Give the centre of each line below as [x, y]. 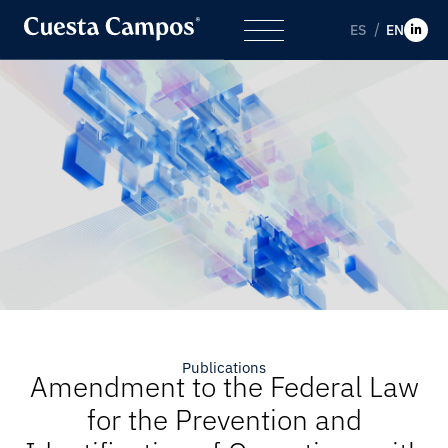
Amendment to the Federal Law [224, 386]
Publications [224, 367]
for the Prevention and [224, 419]
